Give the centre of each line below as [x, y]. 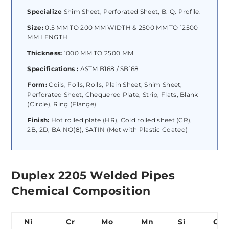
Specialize [45, 12]
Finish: [38, 120]
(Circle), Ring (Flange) [62, 104]
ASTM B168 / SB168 [109, 69]
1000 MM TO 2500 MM [99, 53]
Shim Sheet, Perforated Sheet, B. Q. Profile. [132, 12]
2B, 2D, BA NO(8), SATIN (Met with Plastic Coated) [108, 130]
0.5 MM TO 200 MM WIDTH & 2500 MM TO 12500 [122, 28]
